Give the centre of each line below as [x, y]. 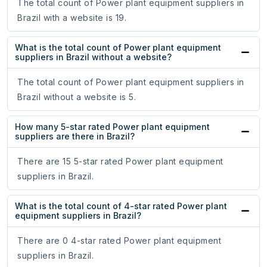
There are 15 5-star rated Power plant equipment [120, 162]
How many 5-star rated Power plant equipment [112, 127]
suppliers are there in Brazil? [75, 136]
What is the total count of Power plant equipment [118, 48]
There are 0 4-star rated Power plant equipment [119, 241]
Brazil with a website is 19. [72, 18]
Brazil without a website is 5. [77, 97]
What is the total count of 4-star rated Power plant [121, 206]
